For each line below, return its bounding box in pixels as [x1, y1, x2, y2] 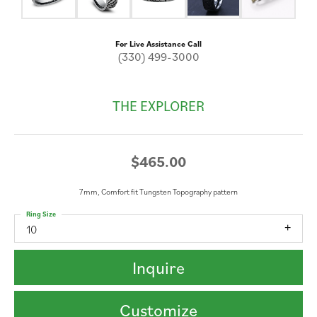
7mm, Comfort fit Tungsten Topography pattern [79, 185, 238, 197]
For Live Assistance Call [115, 38, 202, 49]
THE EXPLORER [113, 96, 204, 115]
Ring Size [26, 209, 56, 219]
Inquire [132, 256, 185, 279]
